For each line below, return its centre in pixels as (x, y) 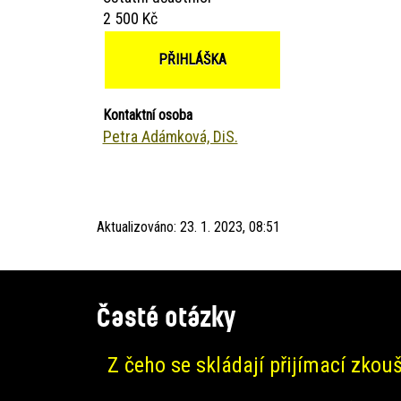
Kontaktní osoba (147, 115)
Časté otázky (166, 316)
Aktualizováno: (138, 226)
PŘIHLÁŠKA (192, 59)
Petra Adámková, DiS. (170, 136)
